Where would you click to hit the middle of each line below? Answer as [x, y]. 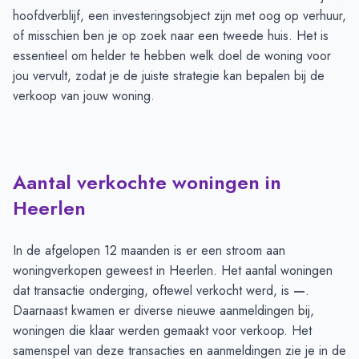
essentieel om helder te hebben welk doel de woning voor [172, 56]
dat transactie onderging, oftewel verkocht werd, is [153, 291]
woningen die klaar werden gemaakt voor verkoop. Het [162, 331]
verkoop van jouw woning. [84, 96]
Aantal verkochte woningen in [147, 183]
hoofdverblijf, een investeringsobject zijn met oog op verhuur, [179, 16]
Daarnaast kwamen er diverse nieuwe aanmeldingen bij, [163, 311]
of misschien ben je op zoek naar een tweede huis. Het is [171, 36]
